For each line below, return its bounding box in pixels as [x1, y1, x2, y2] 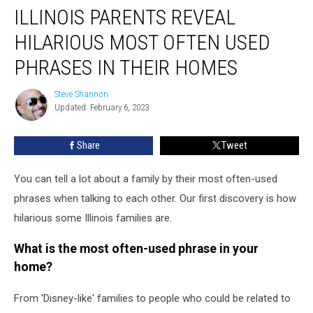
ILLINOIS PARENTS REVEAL [14, 4, 235, 29]
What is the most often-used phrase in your [14, 242, 259, 256]
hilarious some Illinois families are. [14, 211, 172, 224]
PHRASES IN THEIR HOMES [14, 54, 238, 80]
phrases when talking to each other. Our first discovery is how [14, 191, 296, 205]
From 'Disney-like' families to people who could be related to [14, 291, 291, 305]
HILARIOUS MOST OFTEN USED [14, 29, 270, 54]
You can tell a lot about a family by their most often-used [14, 172, 277, 185]
